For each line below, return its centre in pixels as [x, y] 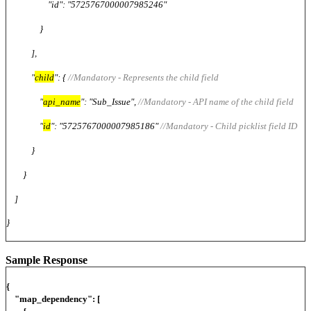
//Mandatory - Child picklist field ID [229, 126]
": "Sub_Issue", [109, 101]
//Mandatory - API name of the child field [216, 101]
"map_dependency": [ [53, 299]
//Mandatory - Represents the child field [143, 77]
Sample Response [48, 260]
